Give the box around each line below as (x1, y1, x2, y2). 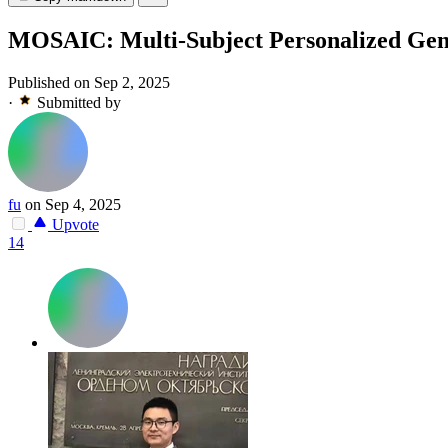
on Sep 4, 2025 (25, 196, 121, 214)
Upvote (48, 216, 99, 234)
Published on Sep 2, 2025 (8, 74, 170, 92)
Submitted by (37, 94, 121, 112)
